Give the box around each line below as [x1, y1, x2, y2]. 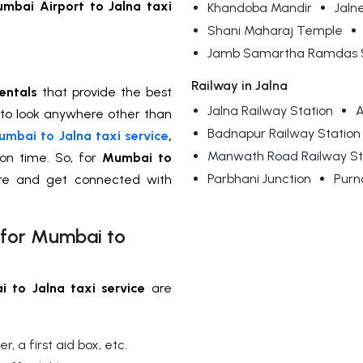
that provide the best [37, 84, 172, 100]
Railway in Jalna [191, 78, 288, 94]
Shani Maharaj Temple [207, 23, 343, 39]
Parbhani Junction [207, 171, 311, 187]
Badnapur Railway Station [207, 126, 361, 142]
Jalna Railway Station [207, 103, 333, 119]
